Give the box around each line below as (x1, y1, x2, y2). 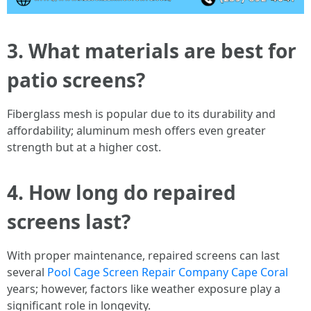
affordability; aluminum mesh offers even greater (7, 123, 266, 138)
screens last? (7, 208, 131, 235)
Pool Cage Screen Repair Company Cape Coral (47, 264, 288, 280)
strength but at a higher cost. (7, 140, 161, 155)
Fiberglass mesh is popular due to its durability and (7, 106, 276, 121)
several (7, 264, 47, 280)
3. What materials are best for (7, 37, 296, 64)
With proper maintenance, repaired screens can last (7, 248, 280, 263)
